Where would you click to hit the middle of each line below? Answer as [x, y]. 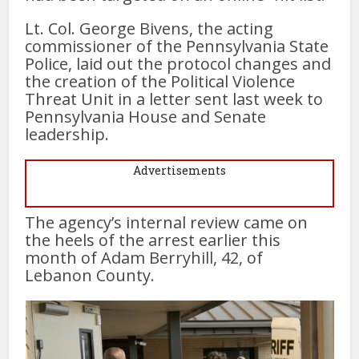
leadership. [67, 134]
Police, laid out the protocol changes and [178, 63]
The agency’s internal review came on [167, 222]
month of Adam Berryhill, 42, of [144, 257]
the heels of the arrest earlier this [153, 240]
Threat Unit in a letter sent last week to [174, 99]
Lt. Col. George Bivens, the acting [149, 28]
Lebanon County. [90, 275]
